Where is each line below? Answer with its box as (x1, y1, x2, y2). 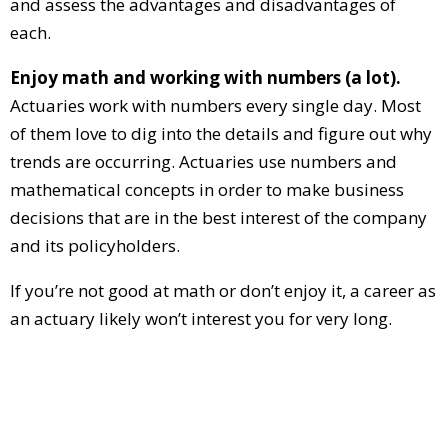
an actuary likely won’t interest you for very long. (10, 306, 392, 330)
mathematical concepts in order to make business (10, 177, 404, 201)
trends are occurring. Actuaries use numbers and (10, 149, 397, 173)
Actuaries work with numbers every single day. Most (10, 93, 421, 117)
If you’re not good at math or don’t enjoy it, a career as (10, 278, 436, 302)
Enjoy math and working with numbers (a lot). (10, 65, 401, 89)
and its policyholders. (10, 233, 180, 257)
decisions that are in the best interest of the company (10, 205, 427, 229)
